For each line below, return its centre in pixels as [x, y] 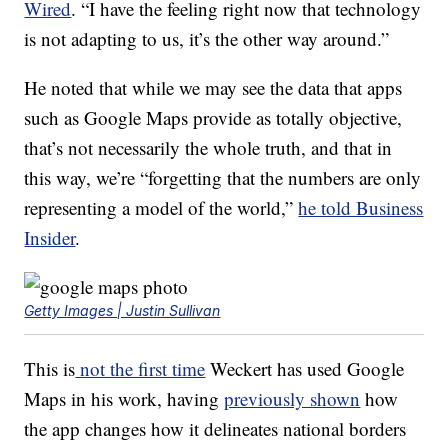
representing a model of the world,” [161, 207]
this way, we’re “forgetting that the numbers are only [223, 177]
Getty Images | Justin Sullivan [122, 310]
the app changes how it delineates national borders [215, 428]
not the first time [140, 368]
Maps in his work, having [124, 398]
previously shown [292, 398]
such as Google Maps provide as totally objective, [213, 117]
